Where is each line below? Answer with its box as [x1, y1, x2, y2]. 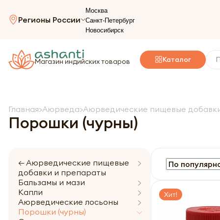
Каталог [163, 55, 191, 64]
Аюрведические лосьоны [18, 197, 118, 207]
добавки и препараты [18, 167, 106, 177]
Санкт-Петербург [85, 17, 135, 24]
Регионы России [18, 15, 81, 25]
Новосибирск [85, 27, 124, 34]
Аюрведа [42, 104, 80, 114]
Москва [85, 7, 108, 14]
